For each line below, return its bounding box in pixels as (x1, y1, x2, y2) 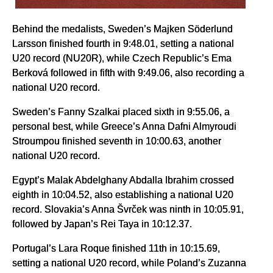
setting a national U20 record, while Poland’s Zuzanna (12, 257, 246, 269)
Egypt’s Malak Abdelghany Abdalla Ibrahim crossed (12, 174, 234, 186)
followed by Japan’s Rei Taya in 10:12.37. (12, 218, 192, 230)
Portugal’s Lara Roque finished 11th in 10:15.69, (12, 243, 220, 254)
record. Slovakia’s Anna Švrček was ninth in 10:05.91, (12, 204, 244, 215)
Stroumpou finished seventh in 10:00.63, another (12, 135, 221, 147)
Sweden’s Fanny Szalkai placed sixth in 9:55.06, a (12, 106, 230, 118)
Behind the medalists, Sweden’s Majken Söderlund (12, 23, 233, 35)
